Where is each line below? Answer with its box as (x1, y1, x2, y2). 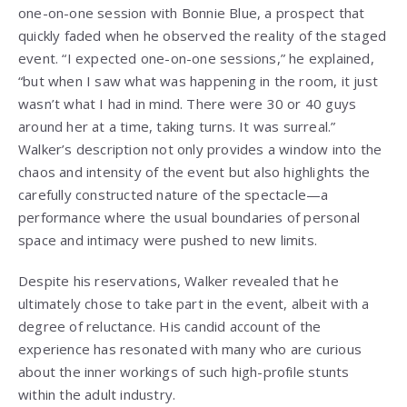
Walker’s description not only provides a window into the (18, 139, 382, 158)
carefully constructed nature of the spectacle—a (18, 184, 329, 203)
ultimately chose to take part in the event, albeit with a (18, 293, 370, 313)
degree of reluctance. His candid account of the (18, 316, 322, 335)
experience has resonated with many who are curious (18, 339, 362, 358)
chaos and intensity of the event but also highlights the (18, 162, 371, 181)
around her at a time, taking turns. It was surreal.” (18, 116, 336, 135)
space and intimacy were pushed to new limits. (18, 230, 318, 249)
